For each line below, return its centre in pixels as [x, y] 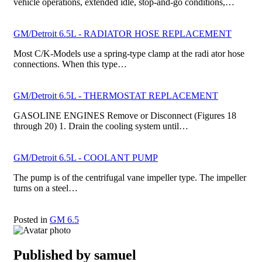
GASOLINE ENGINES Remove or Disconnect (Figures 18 [125, 115]
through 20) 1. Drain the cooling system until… [101, 126]
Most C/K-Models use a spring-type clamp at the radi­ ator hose [129, 53]
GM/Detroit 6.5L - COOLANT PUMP [86, 157]
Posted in [32, 219]
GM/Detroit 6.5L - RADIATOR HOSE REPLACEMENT [123, 33]
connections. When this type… [70, 64]
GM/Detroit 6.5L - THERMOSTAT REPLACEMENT [116, 95]
